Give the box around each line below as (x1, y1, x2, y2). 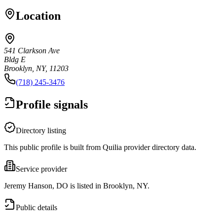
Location (16, 9, 61, 22)
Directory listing (16, 126, 66, 135)
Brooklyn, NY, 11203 (4, 64, 69, 73)
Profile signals (16, 98, 88, 111)
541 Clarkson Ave (4, 46, 60, 55)
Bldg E (4, 55, 26, 64)
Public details (16, 203, 57, 212)
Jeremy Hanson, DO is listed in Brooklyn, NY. (4, 181, 149, 190)
